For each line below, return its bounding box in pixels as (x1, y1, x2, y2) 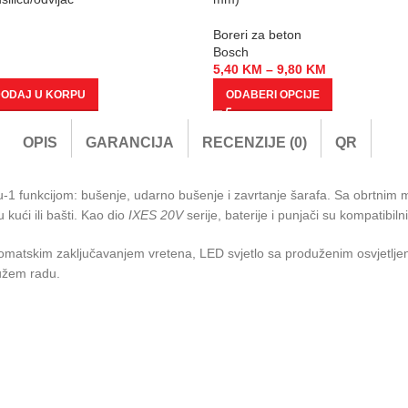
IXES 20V (128, 207, 183, 222)
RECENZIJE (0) (202, 135, 307, 151)
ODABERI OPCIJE (226, 87, 320, 101)
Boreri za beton (213, 26, 301, 42)
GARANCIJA (86, 135, 174, 151)
